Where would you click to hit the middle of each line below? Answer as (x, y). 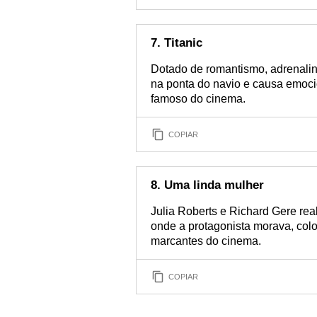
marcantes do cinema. (206, 241)
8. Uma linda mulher (207, 185)
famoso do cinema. (198, 99)
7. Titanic (177, 43)
